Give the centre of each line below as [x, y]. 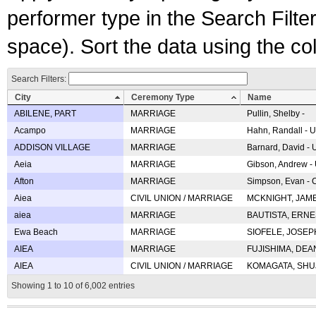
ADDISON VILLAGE [52, 147]
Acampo [30, 130]
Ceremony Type [163, 97]
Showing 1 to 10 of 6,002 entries [73, 286]
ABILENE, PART [45, 114]
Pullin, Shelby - [276, 114]
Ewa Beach [36, 232]
